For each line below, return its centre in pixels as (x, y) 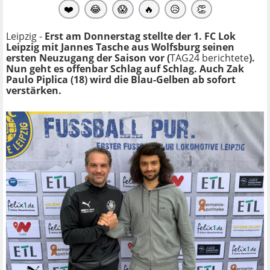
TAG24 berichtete (209, 58)
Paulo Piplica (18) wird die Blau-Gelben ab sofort (121, 79)
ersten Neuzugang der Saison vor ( (88, 58)
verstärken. (34, 90)
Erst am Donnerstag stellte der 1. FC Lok (140, 36)
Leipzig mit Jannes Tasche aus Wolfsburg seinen (120, 47)
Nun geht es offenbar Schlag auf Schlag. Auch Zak (125, 68)
